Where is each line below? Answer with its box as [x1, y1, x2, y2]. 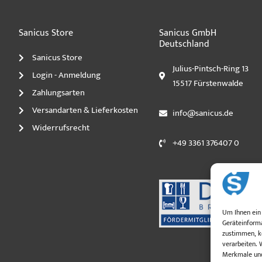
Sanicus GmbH [159, 25, 216, 42]
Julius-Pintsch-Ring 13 [172, 61, 249, 77]
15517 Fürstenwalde [172, 76, 243, 91]
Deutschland [159, 36, 209, 53]
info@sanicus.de [172, 106, 233, 121]
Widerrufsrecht [32, 120, 89, 136]
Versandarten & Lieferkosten [32, 103, 138, 118]
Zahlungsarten [32, 85, 85, 101]
